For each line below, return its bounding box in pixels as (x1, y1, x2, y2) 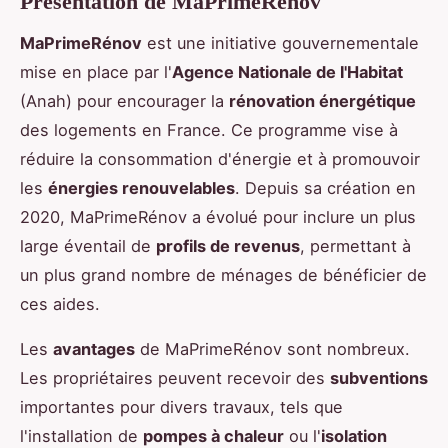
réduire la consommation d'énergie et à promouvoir (20, 148, 420, 169)
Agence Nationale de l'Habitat (172, 61, 403, 82)
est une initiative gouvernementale (142, 32, 419, 53)
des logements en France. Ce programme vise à (20, 119, 398, 140)
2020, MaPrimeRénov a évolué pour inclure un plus (20, 206, 416, 227)
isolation (321, 425, 387, 446)
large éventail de (20, 235, 156, 256)
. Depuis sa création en (235, 177, 416, 198)
